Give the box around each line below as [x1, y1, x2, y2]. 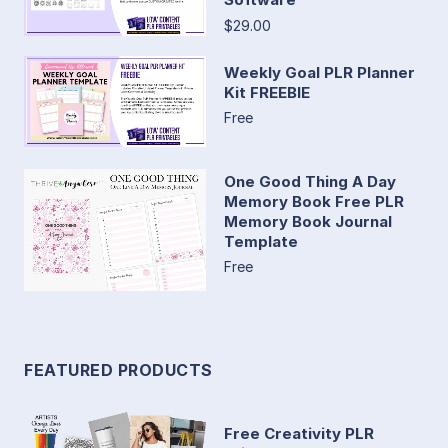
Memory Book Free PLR [224, 191, 404, 211]
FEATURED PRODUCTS [24, 359, 213, 380]
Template [224, 231, 298, 251]
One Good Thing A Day [224, 171, 396, 191]
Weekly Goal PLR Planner [224, 63, 415, 83]
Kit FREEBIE [224, 83, 310, 103]
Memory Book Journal [224, 211, 392, 231]
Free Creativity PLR [224, 423, 374, 443]
